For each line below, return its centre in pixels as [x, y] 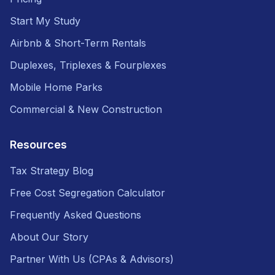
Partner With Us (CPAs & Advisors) [92, 259]
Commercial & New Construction [86, 109]
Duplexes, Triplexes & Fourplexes [88, 65]
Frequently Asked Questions [76, 215]
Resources [38, 144]
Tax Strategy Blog [52, 170]
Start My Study [45, 21]
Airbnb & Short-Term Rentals [78, 43]
